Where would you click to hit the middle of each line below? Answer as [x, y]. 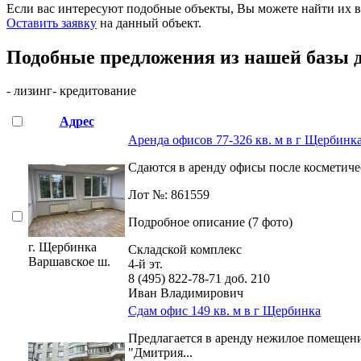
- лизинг [29, 91]
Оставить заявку [52, 23]
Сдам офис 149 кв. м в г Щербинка [224, 311]
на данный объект [147, 23]
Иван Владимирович [186, 293]
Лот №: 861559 [169, 195]
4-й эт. [145, 264]
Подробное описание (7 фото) [210, 222]
